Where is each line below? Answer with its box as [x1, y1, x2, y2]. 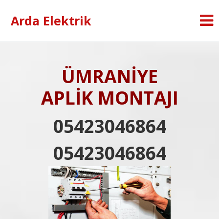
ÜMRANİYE [61, 64, 158, 88]
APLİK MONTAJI [41, 85, 178, 110]
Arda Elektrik [11, 12, 91, 29]
